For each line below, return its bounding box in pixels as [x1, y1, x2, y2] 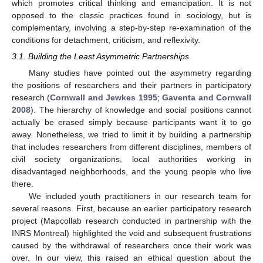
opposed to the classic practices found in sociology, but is [12, 10, 251, 20]
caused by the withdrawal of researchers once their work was [12, 240, 251, 250]
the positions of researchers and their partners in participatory [12, 80, 251, 90]
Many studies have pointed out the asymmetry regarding [28, 68, 251, 77]
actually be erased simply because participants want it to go [12, 117, 251, 127]
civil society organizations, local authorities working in [12, 154, 251, 164]
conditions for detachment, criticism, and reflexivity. [12, 35, 200, 45]
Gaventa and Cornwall [162, 92, 252, 102]
